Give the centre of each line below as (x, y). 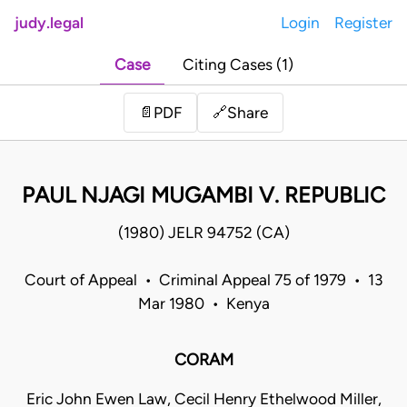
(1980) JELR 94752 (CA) (203, 233)
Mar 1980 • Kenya (203, 304)
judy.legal (49, 23)
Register (363, 23)
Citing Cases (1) (238, 65)
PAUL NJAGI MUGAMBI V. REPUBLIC (203, 195)
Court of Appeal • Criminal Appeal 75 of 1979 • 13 (203, 280)
